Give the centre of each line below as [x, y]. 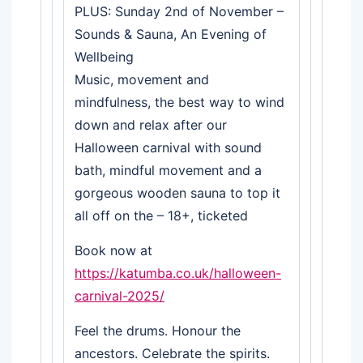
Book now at [113, 250]
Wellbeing [104, 56]
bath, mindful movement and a [168, 170]
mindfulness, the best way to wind [179, 102]
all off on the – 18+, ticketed [161, 215]
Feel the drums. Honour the [158, 330]
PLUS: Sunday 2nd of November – [179, 11]
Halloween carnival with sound [168, 147]
